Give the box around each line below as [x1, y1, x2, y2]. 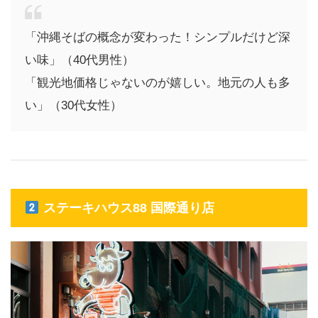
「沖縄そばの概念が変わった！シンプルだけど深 [25, 31, 290, 44]
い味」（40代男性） [25, 53, 134, 67]
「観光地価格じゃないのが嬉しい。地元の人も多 [25, 76, 290, 89]
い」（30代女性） [25, 99, 122, 112]
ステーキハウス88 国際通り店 [39, 201, 214, 215]
